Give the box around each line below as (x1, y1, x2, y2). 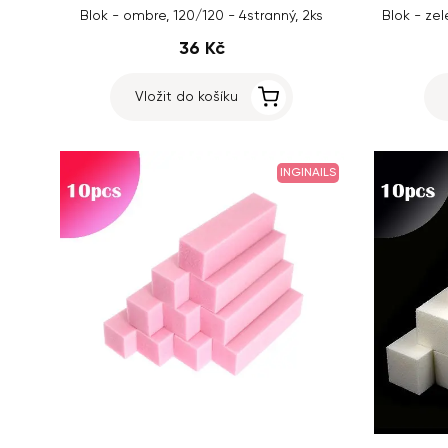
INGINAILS (279, 166, 336, 179)
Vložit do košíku (135, 89, 239, 104)
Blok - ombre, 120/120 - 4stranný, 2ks (80, 8, 324, 23)
